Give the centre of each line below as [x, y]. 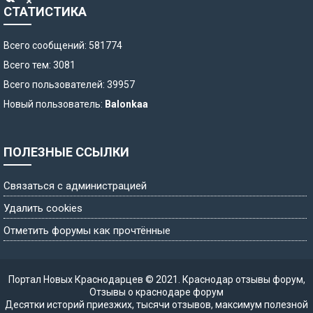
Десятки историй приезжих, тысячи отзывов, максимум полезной [156, 305]
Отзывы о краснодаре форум [156, 292]
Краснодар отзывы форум [242, 279]
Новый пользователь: [54, 104]
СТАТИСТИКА [45, 12]
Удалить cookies [43, 208]
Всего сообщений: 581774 [63, 45]
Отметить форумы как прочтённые [87, 231]
